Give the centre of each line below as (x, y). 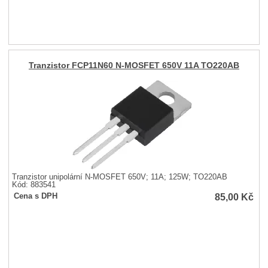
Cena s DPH (36, 197)
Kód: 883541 (34, 185)
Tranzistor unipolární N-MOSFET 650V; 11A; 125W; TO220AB (120, 177)
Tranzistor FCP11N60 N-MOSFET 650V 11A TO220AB (134, 65)
